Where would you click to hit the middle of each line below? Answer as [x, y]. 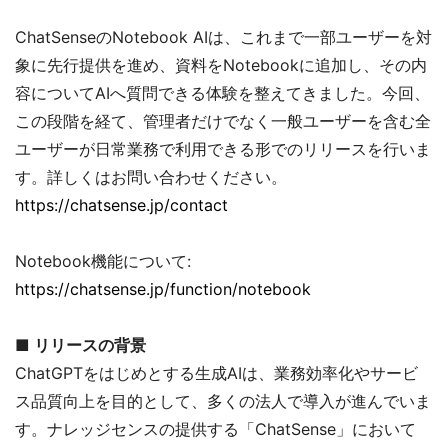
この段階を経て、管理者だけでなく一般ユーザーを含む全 [223, 120]
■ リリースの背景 [80, 344]
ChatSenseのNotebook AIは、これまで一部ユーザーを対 [223, 36]
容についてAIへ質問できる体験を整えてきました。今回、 [222, 92]
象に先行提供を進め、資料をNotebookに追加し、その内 [221, 64]
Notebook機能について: [103, 260]
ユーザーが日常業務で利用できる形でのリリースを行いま [223, 148]
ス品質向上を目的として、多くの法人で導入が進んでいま [223, 400]
